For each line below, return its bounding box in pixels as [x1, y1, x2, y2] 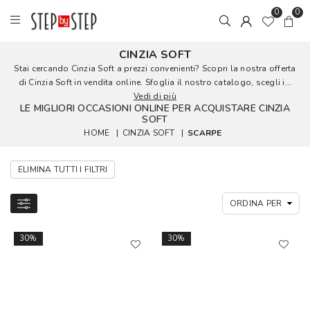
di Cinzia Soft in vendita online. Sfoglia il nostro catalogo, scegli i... [18, 77, 292, 88]
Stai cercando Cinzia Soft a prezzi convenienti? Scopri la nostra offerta [14, 63, 296, 74]
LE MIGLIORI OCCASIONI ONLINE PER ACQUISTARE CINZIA [20, 102, 290, 115]
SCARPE [188, 127, 222, 138]
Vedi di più [134, 91, 176, 102]
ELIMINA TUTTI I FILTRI [18, 164, 108, 175]
